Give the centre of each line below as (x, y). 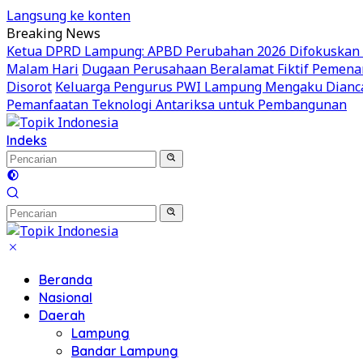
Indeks (27, 140)
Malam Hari (43, 69)
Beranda (66, 280)
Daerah (62, 315)
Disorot (29, 87)
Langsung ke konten (68, 15)
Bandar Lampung (125, 351)
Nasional (66, 297)
